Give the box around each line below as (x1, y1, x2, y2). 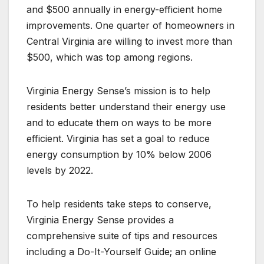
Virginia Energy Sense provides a (27, 214, 174, 226)
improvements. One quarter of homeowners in (27, 19, 235, 32)
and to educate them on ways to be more (27, 117, 212, 129)
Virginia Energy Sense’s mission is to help (27, 85, 210, 97)
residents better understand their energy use (27, 101, 226, 113)
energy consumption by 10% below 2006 (27, 148, 212, 161)
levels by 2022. (27, 164, 93, 177)
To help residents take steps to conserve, (27, 198, 212, 210)
